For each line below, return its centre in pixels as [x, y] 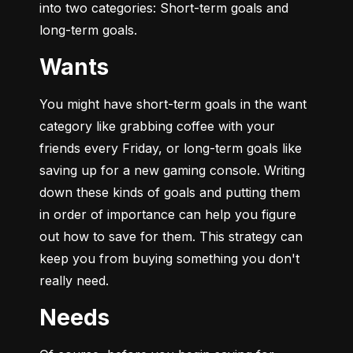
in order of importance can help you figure [168, 215]
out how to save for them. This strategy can [171, 237]
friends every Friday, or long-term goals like [171, 149]
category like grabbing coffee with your [157, 126]
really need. [74, 281]
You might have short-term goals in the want [173, 104]
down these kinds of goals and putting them [170, 193]
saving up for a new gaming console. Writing [172, 171]
